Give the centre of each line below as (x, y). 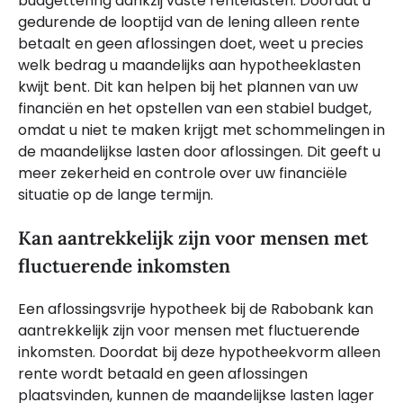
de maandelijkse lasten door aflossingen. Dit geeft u (199, 151)
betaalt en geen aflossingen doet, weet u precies (191, 43)
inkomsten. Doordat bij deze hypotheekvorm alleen (199, 353)
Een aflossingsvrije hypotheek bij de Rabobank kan (196, 309)
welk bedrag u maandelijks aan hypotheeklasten (189, 65)
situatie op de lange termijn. (116, 194)
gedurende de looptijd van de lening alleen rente (189, 22)
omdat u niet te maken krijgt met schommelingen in (201, 130)
